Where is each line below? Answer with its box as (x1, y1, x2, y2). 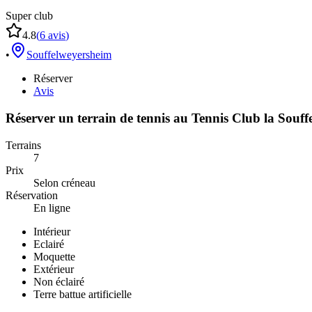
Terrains (6, 139, 41, 151)
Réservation (6, 189, 58, 201)
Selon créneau (33, 176, 95, 189)
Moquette (33, 250, 75, 263)
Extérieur (33, 263, 74, 275)
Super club (6, 10, 53, 22)
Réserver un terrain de (6, 111, 136, 126)
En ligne (33, 201, 70, 214)
